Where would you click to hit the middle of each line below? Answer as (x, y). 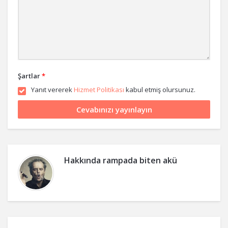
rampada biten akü (140, 160)
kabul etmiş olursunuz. (160, 90)
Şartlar (29, 76)
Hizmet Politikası (99, 90)
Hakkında (83, 160)
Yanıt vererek (52, 90)
